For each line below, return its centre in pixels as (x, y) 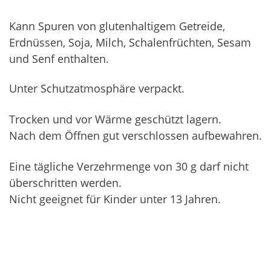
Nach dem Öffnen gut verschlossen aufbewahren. (135, 136)
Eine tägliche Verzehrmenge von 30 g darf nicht (129, 167)
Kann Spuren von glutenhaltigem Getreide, (117, 26)
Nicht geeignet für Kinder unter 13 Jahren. (118, 199)
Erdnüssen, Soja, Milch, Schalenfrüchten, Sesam (130, 43)
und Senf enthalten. (59, 59)
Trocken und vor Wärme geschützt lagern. (115, 119)
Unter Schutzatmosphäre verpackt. (97, 89)
